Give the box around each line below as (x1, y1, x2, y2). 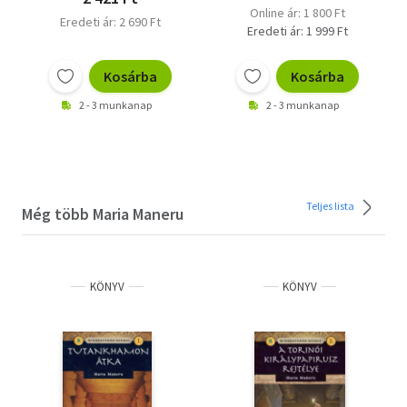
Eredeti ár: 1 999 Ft (246, 22, 348, 39)
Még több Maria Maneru (22, 203, 184, 224)
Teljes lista (306, 198, 356, 213)
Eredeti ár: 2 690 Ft (59, 13, 161, 30)
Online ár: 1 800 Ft (249, 4, 345, 21)
